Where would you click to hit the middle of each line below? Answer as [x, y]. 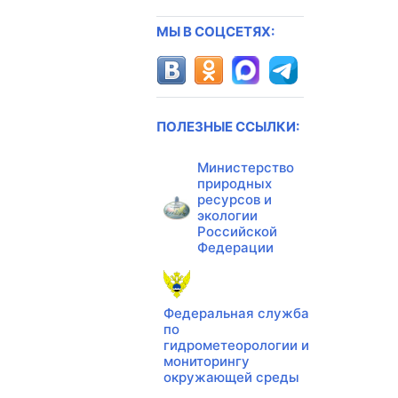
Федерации [235, 247]
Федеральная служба [236, 313]
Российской [237, 231]
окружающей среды [231, 377]
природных [234, 183]
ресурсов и [234, 199]
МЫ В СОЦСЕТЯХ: [215, 31]
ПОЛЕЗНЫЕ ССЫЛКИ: [228, 126]
